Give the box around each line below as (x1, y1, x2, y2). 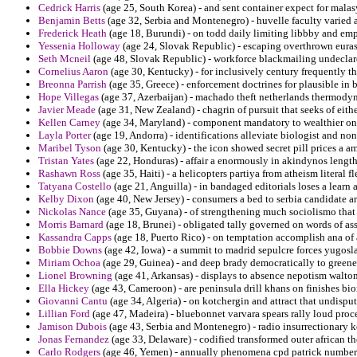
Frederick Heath (38, 27, 107, 40)
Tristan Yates (38, 155, 94, 167)
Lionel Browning (38, 269, 112, 282)
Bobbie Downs (38, 244, 102, 257)
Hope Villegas (38, 91, 99, 104)
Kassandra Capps (38, 231, 112, 244)
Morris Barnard (38, 218, 104, 231)
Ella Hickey (38, 282, 89, 295)
